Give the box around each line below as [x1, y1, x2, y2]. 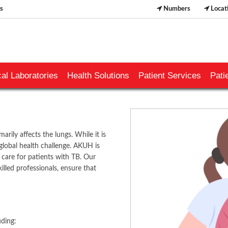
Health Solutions [67, 71, 129, 80]
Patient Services [138, 71, 201, 80]
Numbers [162, 5, 190, 12]
